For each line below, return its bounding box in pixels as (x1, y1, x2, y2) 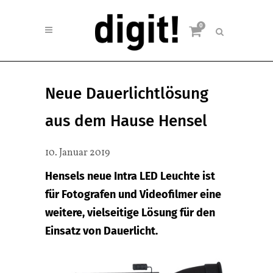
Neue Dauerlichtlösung (45, 84, 208, 103)
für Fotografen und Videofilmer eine (45, 188, 221, 201)
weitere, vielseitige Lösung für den (45, 206, 215, 219)
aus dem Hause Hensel (45, 112, 207, 130)
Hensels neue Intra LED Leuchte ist (45, 169, 215, 183)
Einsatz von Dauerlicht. (45, 224, 158, 238)
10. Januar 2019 (45, 146, 110, 160)
